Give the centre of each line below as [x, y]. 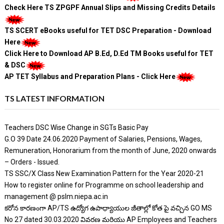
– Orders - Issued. [32, 162]
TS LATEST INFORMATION [54, 98]
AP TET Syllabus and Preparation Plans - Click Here [90, 77]
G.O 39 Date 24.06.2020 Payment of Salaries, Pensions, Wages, [103, 139]
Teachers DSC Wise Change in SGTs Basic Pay [76, 128]
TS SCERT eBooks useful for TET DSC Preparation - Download [108, 31]
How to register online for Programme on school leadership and [104, 185]
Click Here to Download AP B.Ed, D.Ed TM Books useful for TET [109, 54]
